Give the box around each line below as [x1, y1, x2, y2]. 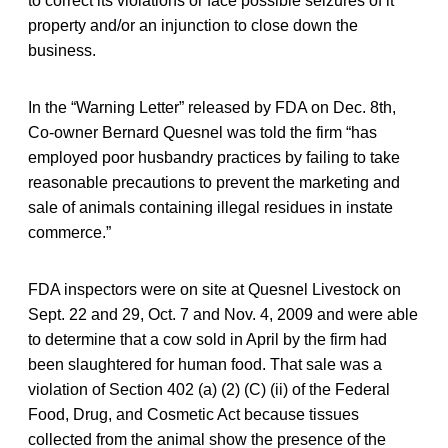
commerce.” [28, 223, 111, 241]
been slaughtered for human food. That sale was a [28, 355, 382, 373]
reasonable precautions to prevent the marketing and [28, 173, 400, 191]
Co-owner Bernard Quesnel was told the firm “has [28, 123, 377, 141]
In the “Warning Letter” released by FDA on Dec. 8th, [28, 98, 396, 116]
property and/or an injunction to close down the [28, 16, 358, 34]
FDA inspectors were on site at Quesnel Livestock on [28, 280, 401, 298]
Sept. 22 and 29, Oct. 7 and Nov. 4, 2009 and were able [28, 305, 418, 323]
